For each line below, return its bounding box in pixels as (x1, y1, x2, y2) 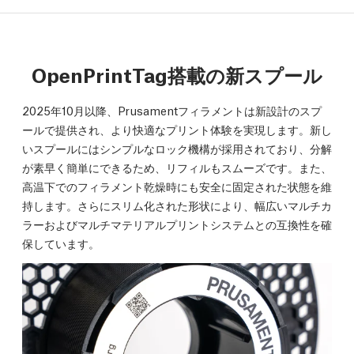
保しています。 (22, 235, 100, 251)
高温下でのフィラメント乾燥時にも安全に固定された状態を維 (22, 178, 332, 194)
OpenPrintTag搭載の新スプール (32, 60, 322, 88)
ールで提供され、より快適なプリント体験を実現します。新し (22, 121, 332, 137)
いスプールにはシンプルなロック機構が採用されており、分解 (22, 140, 332, 156)
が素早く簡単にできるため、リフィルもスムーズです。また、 (22, 159, 332, 175)
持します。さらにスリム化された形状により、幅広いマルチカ (22, 197, 332, 213)
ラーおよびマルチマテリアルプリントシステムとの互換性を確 (22, 216, 332, 232)
